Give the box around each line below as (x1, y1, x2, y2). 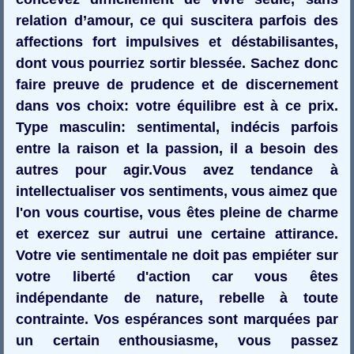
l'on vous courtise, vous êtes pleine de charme (16, 204, 338, 220)
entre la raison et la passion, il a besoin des (16, 140, 338, 156)
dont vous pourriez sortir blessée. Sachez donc (16, 55, 338, 71)
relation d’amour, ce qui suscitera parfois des (16, 12, 338, 28)
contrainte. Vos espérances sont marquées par (16, 311, 338, 327)
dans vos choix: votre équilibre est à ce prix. (16, 97, 338, 114)
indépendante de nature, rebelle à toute (16, 289, 338, 306)
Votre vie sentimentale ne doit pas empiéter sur (16, 247, 338, 263)
